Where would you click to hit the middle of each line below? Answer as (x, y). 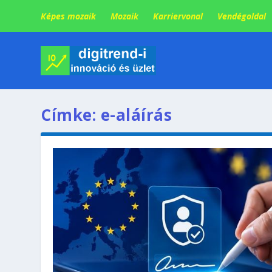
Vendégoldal (242, 16)
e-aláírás (136, 115)
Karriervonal (178, 16)
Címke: (71, 115)
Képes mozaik (69, 16)
